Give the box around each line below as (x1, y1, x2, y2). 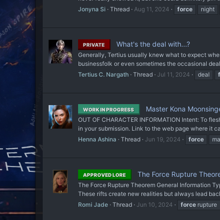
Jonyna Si (78, 5, 106, 13)
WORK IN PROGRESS (83, 107, 134, 113)
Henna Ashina (78, 136, 116, 143)
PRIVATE (83, 41, 105, 48)
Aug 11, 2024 (134, 5, 169, 13)
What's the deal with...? (114, 39, 190, 48)
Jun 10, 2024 (137, 201, 173, 209)
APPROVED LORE (83, 172, 126, 178)
